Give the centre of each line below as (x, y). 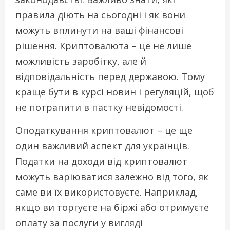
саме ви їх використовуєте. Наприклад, (107, 192)
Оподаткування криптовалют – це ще (104, 130)
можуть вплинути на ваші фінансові (99, 30)
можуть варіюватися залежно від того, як (112, 176)
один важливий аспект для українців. (102, 146)
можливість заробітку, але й (81, 61)
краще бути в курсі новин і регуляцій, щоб (115, 92)
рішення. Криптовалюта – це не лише (103, 45)
